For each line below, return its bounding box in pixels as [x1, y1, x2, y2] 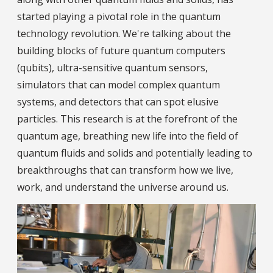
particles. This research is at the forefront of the [17, 112, 238, 126]
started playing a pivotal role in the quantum [17, 10, 221, 24]
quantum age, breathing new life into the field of [17, 129, 238, 143]
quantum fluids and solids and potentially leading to [17, 146, 252, 160]
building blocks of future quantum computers [17, 44, 225, 58]
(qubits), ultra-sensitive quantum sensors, [17, 61, 208, 75]
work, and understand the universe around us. [17, 180, 229, 194]
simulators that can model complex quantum [17, 78, 220, 92]
